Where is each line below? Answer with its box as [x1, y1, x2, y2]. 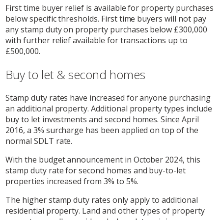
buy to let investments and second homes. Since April [5, 113, 199, 125]
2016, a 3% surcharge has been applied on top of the [5, 124, 198, 136]
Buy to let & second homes [5, 66, 146, 82]
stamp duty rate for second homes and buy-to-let [5, 165, 186, 176]
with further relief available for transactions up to [5, 34, 188, 46]
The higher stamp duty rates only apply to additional [5, 194, 198, 205]
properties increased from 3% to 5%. [5, 175, 138, 187]
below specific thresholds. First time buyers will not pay [5, 13, 206, 24]
